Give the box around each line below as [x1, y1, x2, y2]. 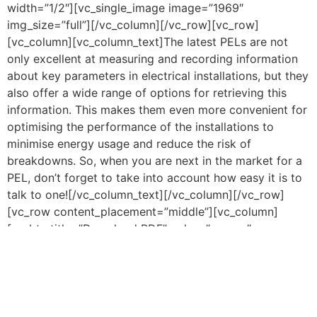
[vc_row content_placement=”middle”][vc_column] [7, 204, 278, 219]
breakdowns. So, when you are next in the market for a [7, 153, 302, 168]
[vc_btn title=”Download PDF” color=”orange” [7, 221, 251, 236]
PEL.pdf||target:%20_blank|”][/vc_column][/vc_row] [7, 289, 281, 304]
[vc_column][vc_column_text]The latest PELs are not [7, 34, 288, 49]
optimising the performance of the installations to [7, 119, 274, 134]
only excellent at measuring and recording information [7, 51, 298, 66]
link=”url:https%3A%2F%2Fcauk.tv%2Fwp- [7, 255, 232, 270]
